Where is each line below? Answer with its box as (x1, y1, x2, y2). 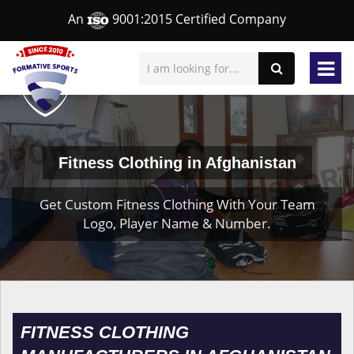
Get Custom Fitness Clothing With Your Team (39, 195, 315, 213)
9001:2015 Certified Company (109, 10, 286, 28)
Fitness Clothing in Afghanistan (58, 154, 296, 171)
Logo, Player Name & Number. (83, 214, 271, 232)
